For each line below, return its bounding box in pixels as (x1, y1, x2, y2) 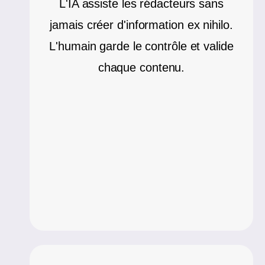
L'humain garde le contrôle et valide (49, 40, 234, 53)
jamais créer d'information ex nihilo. (50, 18, 233, 32)
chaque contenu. (98, 61, 185, 75)
